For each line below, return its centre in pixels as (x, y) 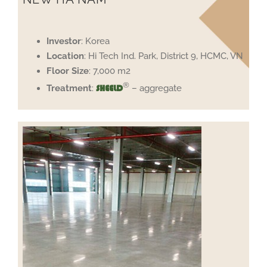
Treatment (69, 88)
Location (66, 56)
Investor (64, 41)
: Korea (96, 41)
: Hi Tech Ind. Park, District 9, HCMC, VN (164, 56)
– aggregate (156, 88)
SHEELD (110, 88)
